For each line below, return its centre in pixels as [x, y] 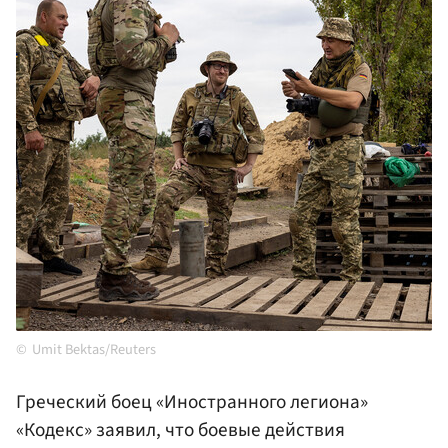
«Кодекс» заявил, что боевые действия [180, 430]
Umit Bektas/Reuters [94, 350]
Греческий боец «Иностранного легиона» [192, 402]
